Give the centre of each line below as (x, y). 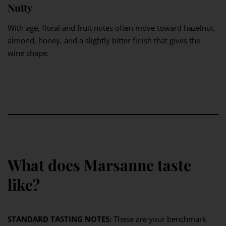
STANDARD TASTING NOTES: (60, 219)
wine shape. (28, 53)
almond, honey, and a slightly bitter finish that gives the (104, 40)
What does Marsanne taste (99, 165)
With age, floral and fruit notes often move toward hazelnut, (111, 27)
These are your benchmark (159, 219)
